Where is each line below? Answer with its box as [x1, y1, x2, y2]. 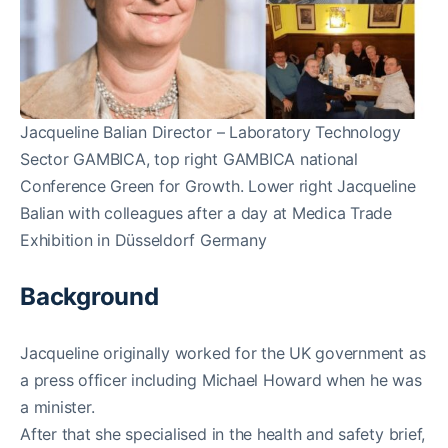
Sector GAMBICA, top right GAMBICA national [20, 148, 358, 169]
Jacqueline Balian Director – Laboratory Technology [20, 121, 402, 142]
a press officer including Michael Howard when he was [20, 369, 422, 390]
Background [20, 281, 159, 311]
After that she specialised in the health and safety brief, [20, 423, 426, 444]
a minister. [20, 396, 95, 417]
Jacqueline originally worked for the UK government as [20, 342, 426, 363]
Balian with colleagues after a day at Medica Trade [20, 202, 393, 223]
